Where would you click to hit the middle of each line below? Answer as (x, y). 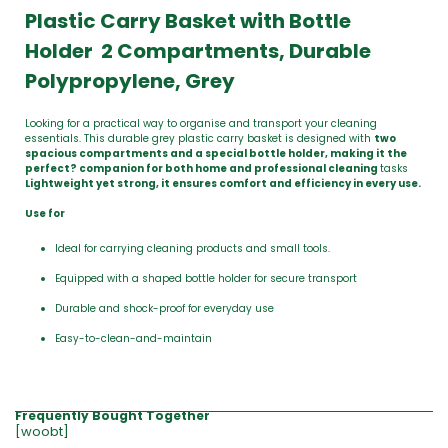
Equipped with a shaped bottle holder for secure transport (206, 278)
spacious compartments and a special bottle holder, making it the (216, 153)
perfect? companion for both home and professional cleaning (202, 168)
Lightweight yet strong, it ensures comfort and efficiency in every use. (223, 183)
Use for (46, 213)
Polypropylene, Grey (130, 81)
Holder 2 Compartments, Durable (198, 51)
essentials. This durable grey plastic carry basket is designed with (199, 138)
